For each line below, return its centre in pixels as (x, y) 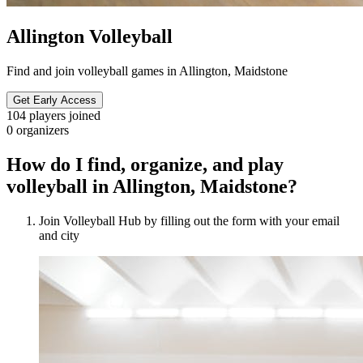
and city (59, 235)
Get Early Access (55, 100)
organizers (43, 130)
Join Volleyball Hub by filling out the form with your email (189, 220)
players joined (65, 115)
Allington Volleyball (90, 36)
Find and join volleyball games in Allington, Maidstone (147, 70)
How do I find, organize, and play (145, 164)
